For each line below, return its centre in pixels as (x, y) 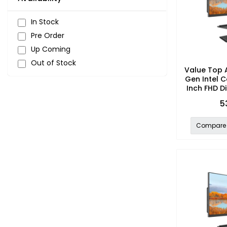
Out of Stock (53, 63)
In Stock (45, 22)
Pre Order (48, 35)
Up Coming (51, 49)
